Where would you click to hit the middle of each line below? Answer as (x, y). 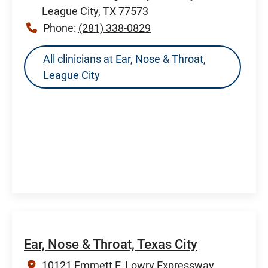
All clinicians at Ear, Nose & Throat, (124, 59)
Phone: (61, 28)
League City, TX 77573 (95, 11)
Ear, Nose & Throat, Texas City (111, 244)
